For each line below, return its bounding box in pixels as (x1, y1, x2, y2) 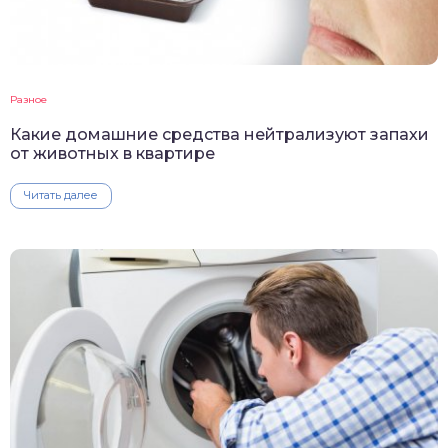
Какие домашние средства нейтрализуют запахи (10, 125, 429, 145)
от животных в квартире (10, 144, 215, 164)
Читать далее (24, 188, 98, 203)
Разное (10, 93, 47, 107)
